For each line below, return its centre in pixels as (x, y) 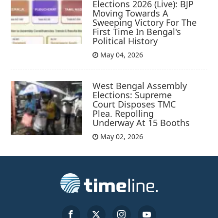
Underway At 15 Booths (141, 123)
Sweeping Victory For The (145, 23)
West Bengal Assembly (140, 86)
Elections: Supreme (132, 95)
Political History (125, 41)
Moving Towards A (131, 13)
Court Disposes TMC (134, 104)
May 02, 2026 (121, 137)
